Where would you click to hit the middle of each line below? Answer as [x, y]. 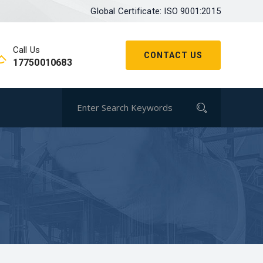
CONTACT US [173, 55]
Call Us [26, 50]
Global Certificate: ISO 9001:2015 [156, 11]
